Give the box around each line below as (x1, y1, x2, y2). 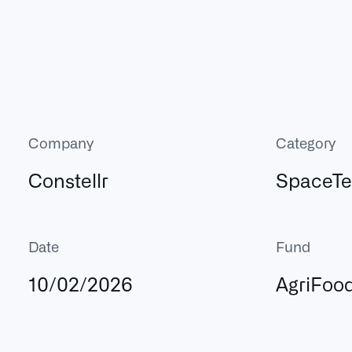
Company (28, 134, 94, 151)
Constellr (28, 168, 109, 191)
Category (276, 134, 336, 151)
